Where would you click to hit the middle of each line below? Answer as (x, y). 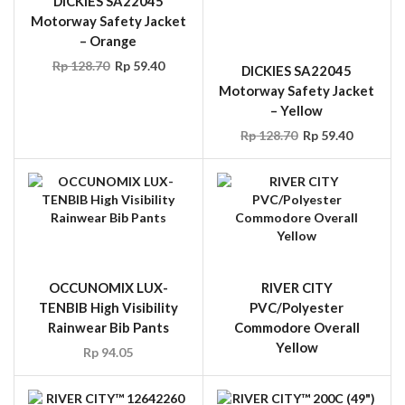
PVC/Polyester (297, 237)
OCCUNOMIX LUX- (108, 217)
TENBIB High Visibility (108, 237)
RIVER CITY (297, 217)
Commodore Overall (297, 257)
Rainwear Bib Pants (108, 257)
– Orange (108, 40)
